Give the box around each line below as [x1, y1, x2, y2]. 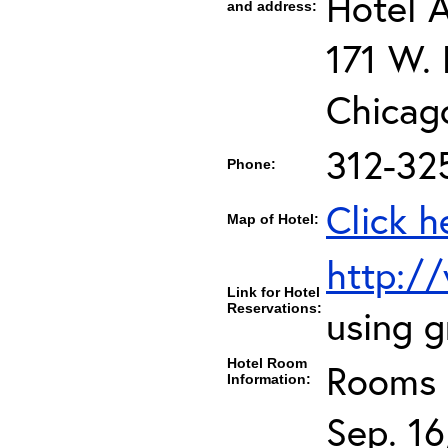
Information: [227, 371, 311, 387]
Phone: [227, 156, 276, 172]
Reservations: [227, 300, 322, 316]
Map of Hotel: [227, 211, 319, 227]
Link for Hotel [227, 284, 320, 300]
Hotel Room [227, 355, 307, 371]
